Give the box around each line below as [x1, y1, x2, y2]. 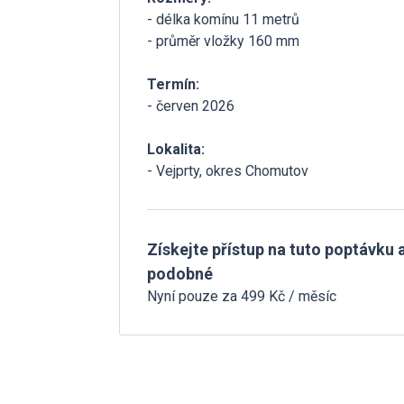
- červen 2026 [147, 97, 234, 115]
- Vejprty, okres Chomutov [147, 162, 308, 179]
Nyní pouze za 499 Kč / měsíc [147, 288, 336, 305]
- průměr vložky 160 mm [147, 32, 299, 50]
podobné [147, 264, 213, 283]
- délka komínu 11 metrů [147, 11, 299, 28]
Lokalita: [147, 141, 205, 158]
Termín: [147, 76, 199, 93]
